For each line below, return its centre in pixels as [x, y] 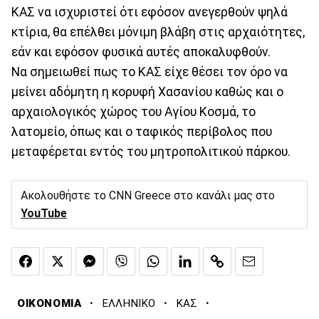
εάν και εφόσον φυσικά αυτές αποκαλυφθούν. [141, 52]
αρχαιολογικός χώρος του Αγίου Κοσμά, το [134, 111]
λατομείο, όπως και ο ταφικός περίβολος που [142, 131]
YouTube [44, 213]
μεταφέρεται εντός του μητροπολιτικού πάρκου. [151, 151]
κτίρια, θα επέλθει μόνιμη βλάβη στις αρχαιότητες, [158, 32]
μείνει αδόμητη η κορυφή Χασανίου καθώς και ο [147, 91]
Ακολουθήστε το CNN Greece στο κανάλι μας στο [148, 195]
